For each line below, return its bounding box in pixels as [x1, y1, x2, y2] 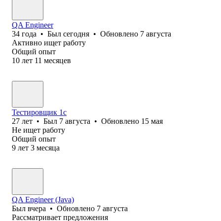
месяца [37, 143, 60, 152]
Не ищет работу [12, 125, 65, 134]
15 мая [141, 116, 163, 125]
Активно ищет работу [12, 38, 86, 47]
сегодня [63, 29, 89, 38]
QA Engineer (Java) [12, 195, 74, 204]
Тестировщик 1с [12, 108, 67, 116]
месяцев [44, 56, 71, 65]
